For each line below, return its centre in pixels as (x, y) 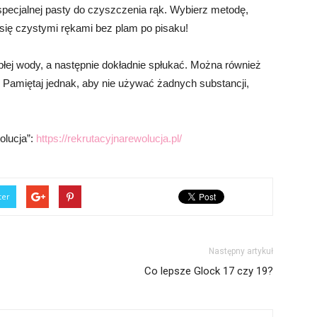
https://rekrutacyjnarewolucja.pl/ (109, 138)
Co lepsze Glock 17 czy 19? (209, 271)
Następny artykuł (241, 251)
